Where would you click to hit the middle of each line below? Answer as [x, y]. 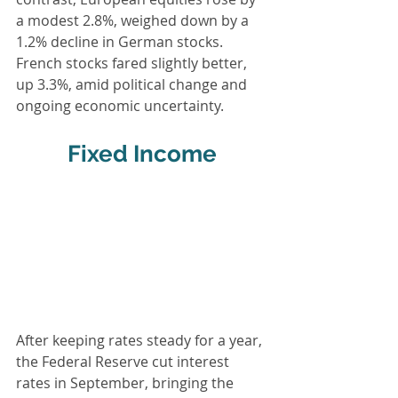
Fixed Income [142, 153]
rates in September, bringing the [127, 383]
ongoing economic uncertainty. [120, 105]
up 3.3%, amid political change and [133, 84]
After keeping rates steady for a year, [141, 340]
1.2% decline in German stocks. [121, 41]
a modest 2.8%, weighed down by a [134, 20]
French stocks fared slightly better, [133, 63]
